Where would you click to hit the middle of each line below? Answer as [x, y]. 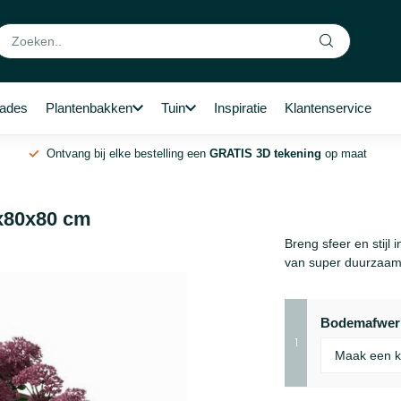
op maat [344, 154]
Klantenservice [328, 108]
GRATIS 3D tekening [265, 154]
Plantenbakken [89, 108]
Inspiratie [240, 108]
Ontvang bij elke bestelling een [128, 154]
